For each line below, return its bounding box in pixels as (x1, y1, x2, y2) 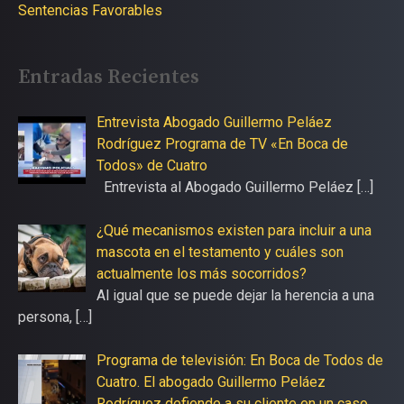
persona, (18, 308, 76, 326)
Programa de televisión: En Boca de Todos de (96, 352, 383, 370)
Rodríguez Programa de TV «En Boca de (96, 135, 348, 153)
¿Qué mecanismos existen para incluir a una (96, 222, 372, 240)
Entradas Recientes (18, 65, 199, 90)
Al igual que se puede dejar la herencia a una (96, 287, 374, 305)
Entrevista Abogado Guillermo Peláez (96, 114, 332, 132)
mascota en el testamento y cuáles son (96, 243, 344, 262)
